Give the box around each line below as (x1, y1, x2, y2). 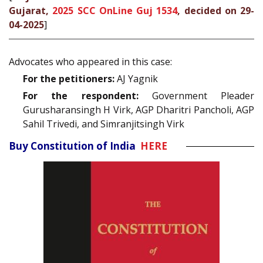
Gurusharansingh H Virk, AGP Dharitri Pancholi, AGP (23, 103, 254, 117)
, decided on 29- (177, 4, 254, 17)
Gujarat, (9, 4, 53, 17)
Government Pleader (138, 89, 254, 103)
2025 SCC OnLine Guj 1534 (52, 4, 178, 17)
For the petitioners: (23, 72, 114, 86)
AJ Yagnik (114, 72, 158, 86)
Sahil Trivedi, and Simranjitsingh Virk (23, 117, 184, 131)
